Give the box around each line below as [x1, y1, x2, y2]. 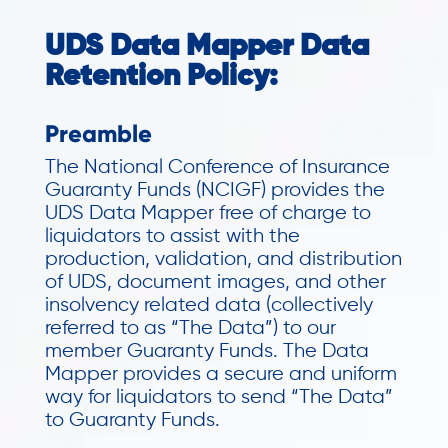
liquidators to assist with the [44, 226, 300, 247]
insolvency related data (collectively [44, 295, 373, 316]
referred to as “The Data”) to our [44, 318, 336, 339]
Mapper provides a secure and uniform [44, 364, 397, 385]
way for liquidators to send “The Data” [44, 387, 393, 408]
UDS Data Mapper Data [44, 32, 369, 62]
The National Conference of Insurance [44, 157, 390, 178]
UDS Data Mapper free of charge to [44, 203, 371, 224]
